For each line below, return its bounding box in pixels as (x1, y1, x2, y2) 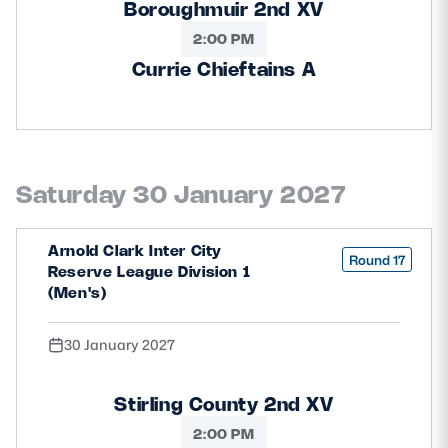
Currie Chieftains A (131, 56, 317, 81)
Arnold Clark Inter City (48, 240, 222, 260)
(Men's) (48, 282, 107, 302)
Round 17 (349, 250, 406, 269)
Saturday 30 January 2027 (16, 179, 347, 210)
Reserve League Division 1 (48, 261, 251, 281)
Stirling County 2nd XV (114, 392, 334, 417)
